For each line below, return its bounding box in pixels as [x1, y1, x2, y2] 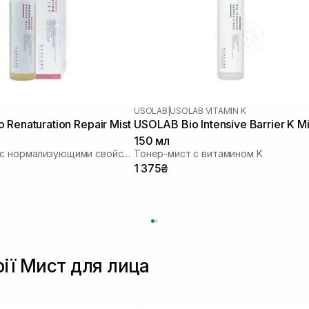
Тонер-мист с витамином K [134, 147, 263, 159]
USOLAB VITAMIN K [170, 105, 246, 116]
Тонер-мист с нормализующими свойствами [123, 147, 131, 159]
